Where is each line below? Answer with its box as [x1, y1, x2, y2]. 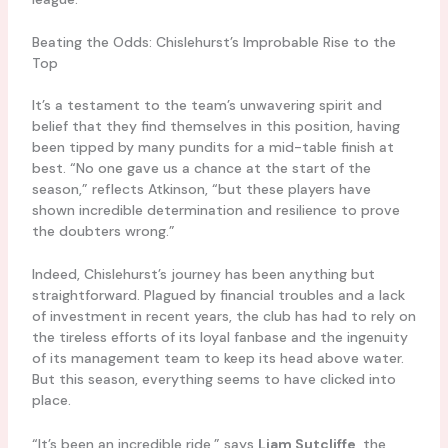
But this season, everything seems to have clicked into [31, 370, 396, 389]
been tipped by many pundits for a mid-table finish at [31, 137, 394, 156]
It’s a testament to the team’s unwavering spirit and [31, 95, 382, 114]
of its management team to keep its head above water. [31, 349, 404, 368]
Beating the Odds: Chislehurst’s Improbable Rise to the [31, 32, 396, 51]
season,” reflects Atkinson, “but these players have [31, 179, 371, 198]
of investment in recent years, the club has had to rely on [31, 307, 416, 326]
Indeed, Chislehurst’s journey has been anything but [31, 265, 375, 284]
